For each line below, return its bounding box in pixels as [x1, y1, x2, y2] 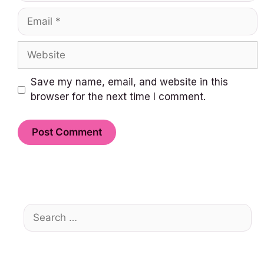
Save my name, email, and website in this [30, 76, 228, 88]
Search [23, 204, 57, 217]
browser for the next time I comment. [30, 91, 206, 103]
